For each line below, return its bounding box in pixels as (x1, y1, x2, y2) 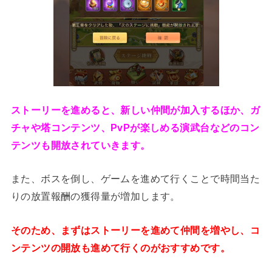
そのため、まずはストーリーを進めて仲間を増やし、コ (10, 224, 260, 236)
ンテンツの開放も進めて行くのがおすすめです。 (10, 242, 230, 253)
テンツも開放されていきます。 (10, 140, 151, 151)
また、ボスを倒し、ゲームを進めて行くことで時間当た (10, 173, 260, 185)
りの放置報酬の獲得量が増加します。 (10, 191, 180, 202)
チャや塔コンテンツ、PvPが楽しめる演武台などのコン (10, 122, 260, 134)
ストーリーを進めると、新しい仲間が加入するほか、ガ (10, 104, 260, 116)
